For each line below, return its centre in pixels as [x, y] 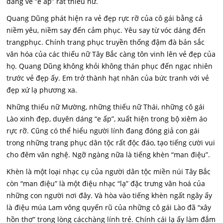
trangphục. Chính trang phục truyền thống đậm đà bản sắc [106, 42]
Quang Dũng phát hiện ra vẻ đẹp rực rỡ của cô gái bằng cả [105, 18]
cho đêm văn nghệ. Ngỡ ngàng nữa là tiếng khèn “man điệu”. [109, 155]
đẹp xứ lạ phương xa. [42, 90]
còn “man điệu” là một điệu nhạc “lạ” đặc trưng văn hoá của [106, 183]
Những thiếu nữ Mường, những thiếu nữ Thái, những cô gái [106, 107]
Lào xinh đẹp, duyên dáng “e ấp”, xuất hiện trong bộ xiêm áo [107, 119]
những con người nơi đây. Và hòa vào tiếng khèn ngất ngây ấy [110, 195]
